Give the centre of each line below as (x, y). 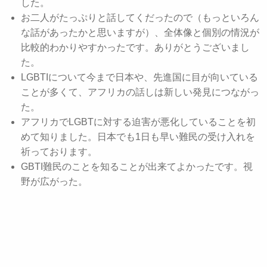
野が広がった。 (54, 181)
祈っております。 (59, 151)
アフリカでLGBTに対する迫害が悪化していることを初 (138, 122)
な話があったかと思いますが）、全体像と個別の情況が (140, 32)
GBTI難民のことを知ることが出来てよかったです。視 (137, 166)
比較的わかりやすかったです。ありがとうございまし (135, 47)
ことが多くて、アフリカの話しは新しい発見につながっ (140, 92)
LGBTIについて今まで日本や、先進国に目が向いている (139, 77)
